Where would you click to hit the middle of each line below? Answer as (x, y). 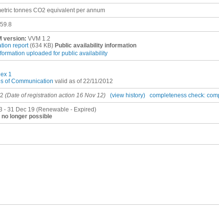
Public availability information (96, 46)
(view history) (128, 95)
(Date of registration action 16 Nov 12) (55, 95)
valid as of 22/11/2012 (83, 81)
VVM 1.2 (39, 39)
